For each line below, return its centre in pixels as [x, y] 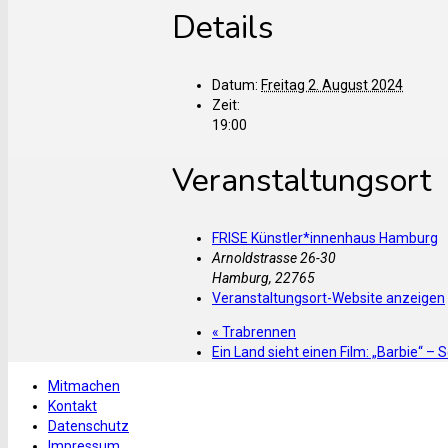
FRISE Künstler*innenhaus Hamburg [325, 237]
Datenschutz [88, 425]
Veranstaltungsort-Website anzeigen [328, 297]
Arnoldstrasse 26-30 [274, 257]
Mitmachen [84, 385]
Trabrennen [257, 331]
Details [223, 28]
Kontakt [72, 405]
